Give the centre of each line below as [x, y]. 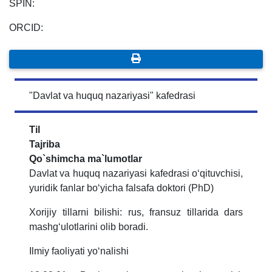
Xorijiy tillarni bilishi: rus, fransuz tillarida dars [136, 212]
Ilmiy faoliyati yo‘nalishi [79, 251]
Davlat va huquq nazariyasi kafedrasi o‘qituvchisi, [136, 173]
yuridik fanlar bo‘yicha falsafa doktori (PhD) [121, 188]
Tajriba [45, 144]
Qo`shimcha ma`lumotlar [86, 158]
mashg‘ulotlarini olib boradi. [89, 226]
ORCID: [26, 27]
